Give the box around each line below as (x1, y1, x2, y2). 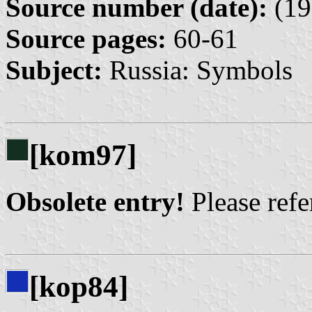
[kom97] (29, 139, 136, 172)
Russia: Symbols (102, 55, 292, 86)
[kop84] (29, 270, 128, 303)
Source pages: (6, 24, 166, 54)
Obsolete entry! (6, 187, 185, 217)
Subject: (6, 55, 102, 86)
